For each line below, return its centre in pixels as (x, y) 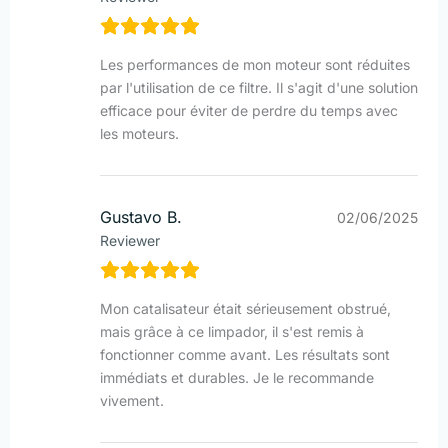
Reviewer (130, 241)
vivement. (132, 401)
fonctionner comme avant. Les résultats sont (245, 355)
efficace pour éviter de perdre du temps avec (249, 111)
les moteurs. (139, 134)
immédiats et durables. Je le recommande (237, 378)
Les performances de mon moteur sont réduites (255, 65)
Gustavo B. (141, 217)
